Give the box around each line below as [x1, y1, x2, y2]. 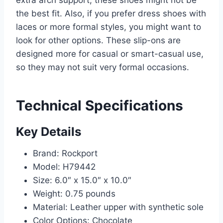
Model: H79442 [33, 162, 96, 172]
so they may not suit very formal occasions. [16, 62, 189, 73]
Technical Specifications [16, 97, 183, 114]
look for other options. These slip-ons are [16, 35, 181, 46]
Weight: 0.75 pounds [33, 189, 115, 199]
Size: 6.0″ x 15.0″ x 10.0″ [33, 175, 131, 186]
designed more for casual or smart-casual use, [16, 49, 204, 59]
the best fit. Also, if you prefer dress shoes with [16, 8, 206, 19]
